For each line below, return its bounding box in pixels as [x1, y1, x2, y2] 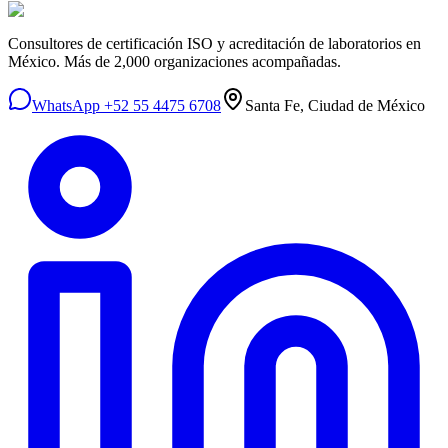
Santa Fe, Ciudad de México [245, 97, 425, 115]
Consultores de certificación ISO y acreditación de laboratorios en [8, 35, 421, 53]
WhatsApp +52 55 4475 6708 [32, 97, 221, 115]
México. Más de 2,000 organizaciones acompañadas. [8, 53, 341, 71]
